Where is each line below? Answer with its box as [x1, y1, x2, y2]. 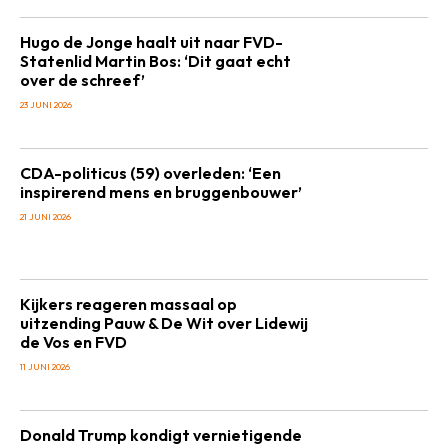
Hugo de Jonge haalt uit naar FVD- [20, 32, 283, 52]
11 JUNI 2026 [20, 361, 70, 372]
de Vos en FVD [20, 332, 127, 352]
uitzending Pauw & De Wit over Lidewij [20, 313, 308, 333]
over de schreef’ [20, 70, 145, 90]
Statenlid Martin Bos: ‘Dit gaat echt [20, 51, 291, 71]
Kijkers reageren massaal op [20, 294, 237, 314]
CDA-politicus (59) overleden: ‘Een [20, 163, 281, 183]
